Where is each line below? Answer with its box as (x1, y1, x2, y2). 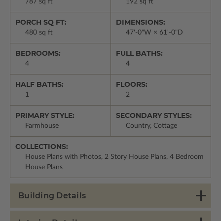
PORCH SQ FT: (15, 18, 67, 27)
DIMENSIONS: (115, 18, 165, 27)
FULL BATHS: (115, 49, 163, 58)
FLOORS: (115, 80, 147, 89)
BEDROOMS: (15, 49, 61, 58)
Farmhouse (25, 122, 59, 130)
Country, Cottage (125, 122, 177, 130)
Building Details (18, 191, 86, 201)
